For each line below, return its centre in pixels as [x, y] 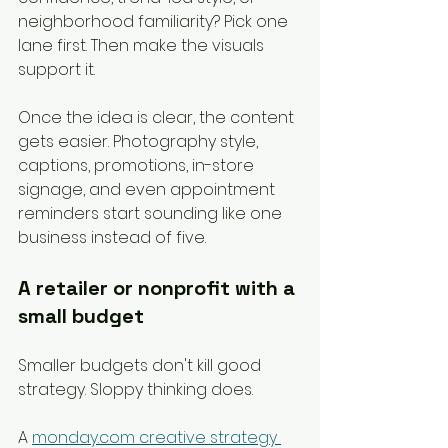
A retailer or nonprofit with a [159, 288]
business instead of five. [112, 238]
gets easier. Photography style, [140, 142]
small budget [81, 316]
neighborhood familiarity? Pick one [155, 22]
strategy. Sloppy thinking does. [135, 390]
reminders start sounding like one [152, 214]
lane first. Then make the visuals [143, 46]
